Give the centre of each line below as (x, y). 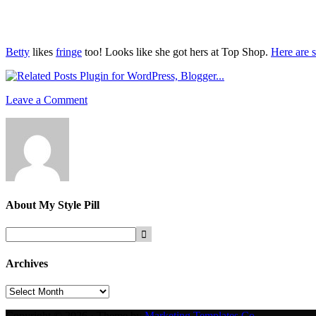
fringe (69, 51)
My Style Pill (69, 205)
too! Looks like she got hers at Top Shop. (176, 51)
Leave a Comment (47, 99)
